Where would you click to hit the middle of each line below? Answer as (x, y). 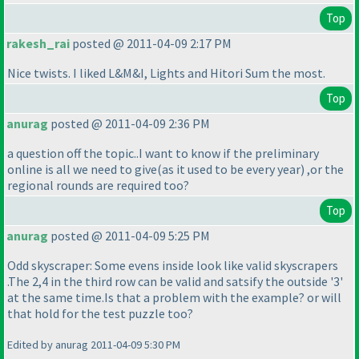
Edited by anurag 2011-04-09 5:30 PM (94, 345)
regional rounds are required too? (98, 186)
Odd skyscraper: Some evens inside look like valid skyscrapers (173, 266)
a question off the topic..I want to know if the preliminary (163, 153)
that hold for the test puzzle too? (100, 314)
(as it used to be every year (229, 169)
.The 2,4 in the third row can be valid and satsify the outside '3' (175, 282)
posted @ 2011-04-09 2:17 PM (151, 44)
